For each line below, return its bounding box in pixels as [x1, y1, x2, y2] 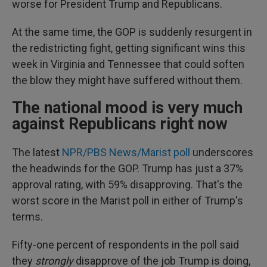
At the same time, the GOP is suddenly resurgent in [12, 26, 252, 38]
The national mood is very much [12, 98, 243, 117]
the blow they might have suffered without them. [12, 74, 243, 86]
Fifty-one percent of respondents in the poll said [12, 238, 239, 251]
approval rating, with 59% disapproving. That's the [12, 178, 243, 191]
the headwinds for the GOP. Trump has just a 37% [12, 162, 243, 175]
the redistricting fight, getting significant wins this [12, 42, 246, 54]
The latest [12, 146, 62, 159]
